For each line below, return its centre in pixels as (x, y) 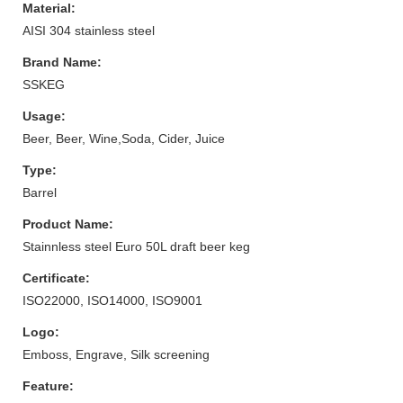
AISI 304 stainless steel (89, 30)
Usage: (44, 116)
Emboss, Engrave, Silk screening (116, 354)
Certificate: (56, 278)
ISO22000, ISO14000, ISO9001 (112, 300)
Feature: (48, 385)
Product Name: (68, 224)
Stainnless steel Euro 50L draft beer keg (136, 246)
